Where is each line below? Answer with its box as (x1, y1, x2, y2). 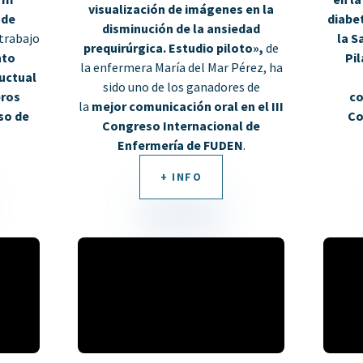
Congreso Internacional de (102, 117, 261, 134)
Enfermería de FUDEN (117, 136, 243, 153)
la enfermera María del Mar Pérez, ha (79, 58, 283, 75)
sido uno (102, 78, 152, 95)
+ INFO (160, 169, 203, 184)
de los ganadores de (151, 78, 260, 95)
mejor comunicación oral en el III (92, 97, 284, 114)
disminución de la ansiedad (102, 19, 261, 36)
